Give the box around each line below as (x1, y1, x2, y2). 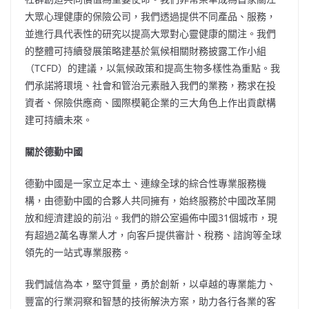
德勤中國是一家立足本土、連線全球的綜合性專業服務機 (25, 176, 266, 190)
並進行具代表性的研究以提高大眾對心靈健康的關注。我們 (25, 26, 276, 40)
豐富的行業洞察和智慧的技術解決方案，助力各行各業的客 (25, 294, 276, 308)
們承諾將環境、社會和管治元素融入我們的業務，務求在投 (25, 78, 276, 92)
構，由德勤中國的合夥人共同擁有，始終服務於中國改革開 (25, 193, 276, 207)
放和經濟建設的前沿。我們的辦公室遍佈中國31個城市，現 (25, 210, 277, 224)
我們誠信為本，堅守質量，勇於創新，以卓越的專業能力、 (25, 277, 276, 290)
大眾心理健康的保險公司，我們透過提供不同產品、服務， (25, 9, 276, 23)
